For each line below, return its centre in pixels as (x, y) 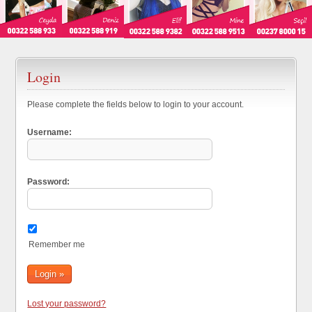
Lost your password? (67, 304)
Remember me (57, 244)
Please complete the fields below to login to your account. (136, 104)
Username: (50, 132)
